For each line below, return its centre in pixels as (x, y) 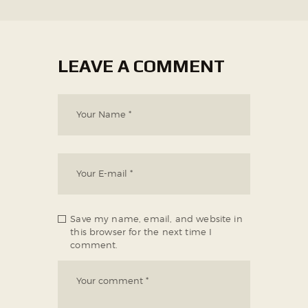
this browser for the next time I (141, 231)
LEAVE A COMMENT (141, 66)
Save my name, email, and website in (156, 218)
